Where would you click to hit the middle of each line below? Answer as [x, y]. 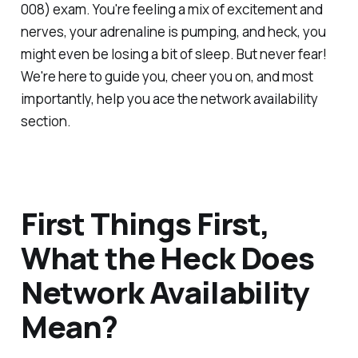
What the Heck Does [167, 258]
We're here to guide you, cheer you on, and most [167, 77]
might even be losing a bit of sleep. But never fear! [173, 54]
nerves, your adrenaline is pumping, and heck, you [173, 32]
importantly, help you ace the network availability [169, 99]
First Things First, [145, 223]
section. [46, 121]
